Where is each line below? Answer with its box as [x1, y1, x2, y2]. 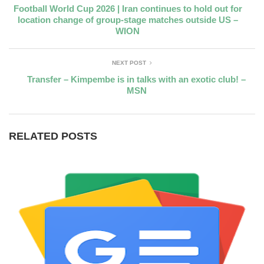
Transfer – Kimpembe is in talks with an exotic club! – [27, 74, 246, 84]
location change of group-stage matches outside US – [17, 15, 238, 25]
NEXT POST [112, 60, 146, 66]
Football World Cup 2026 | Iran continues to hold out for [13, 4, 242, 14]
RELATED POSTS [9, 130, 97, 142]
